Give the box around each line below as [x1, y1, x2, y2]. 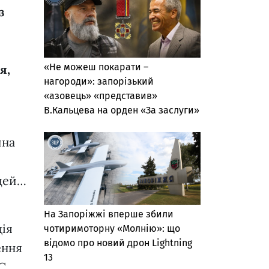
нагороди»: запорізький [44, 76, 154, 88]
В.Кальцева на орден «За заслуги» [44, 104, 199, 116]
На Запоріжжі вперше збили [44, 208, 174, 220]
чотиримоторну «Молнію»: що [44, 223, 180, 235]
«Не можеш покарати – [44, 61, 148, 73]
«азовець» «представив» [44, 90, 157, 102]
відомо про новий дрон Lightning [44, 237, 192, 249]
